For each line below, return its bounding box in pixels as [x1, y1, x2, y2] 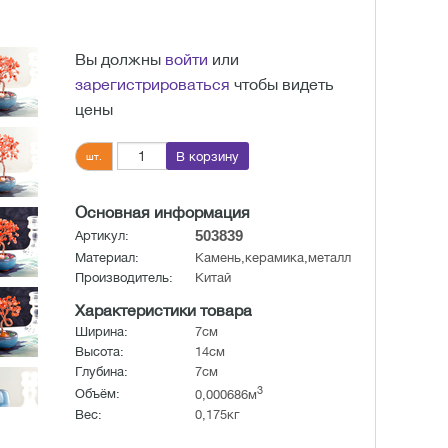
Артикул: [75, 228, 129, 244]
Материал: [75, 250, 139, 266]
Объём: [75, 385, 120, 401]
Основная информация [75, 203, 250, 222]
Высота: [75, 344, 124, 360]
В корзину [176, 148, 239, 164]
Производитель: [75, 270, 173, 286]
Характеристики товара [75, 301, 252, 320]
